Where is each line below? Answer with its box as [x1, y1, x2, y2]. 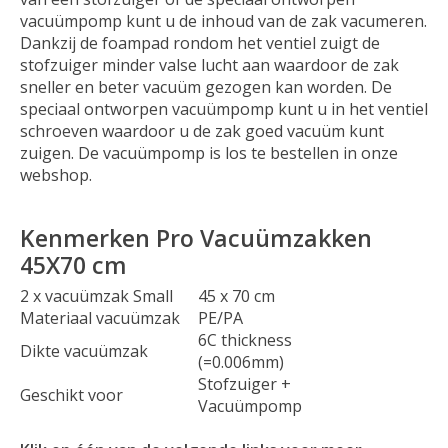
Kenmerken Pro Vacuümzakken [20, 222, 372, 255]
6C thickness [198, 328, 292, 351]
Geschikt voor [20, 383, 123, 406]
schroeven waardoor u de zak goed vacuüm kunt [20, 119, 384, 142]
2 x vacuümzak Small [20, 284, 177, 307]
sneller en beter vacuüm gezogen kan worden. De [20, 75, 392, 98]
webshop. [20, 163, 96, 186]
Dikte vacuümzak [20, 339, 148, 362]
